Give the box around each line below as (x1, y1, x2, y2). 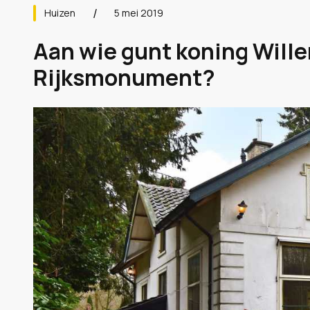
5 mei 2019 (114, 6, 163, 19)
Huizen (44, 6, 75, 19)
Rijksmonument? (33, 62, 215, 93)
